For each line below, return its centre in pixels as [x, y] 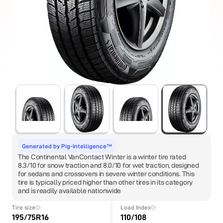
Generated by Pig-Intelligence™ [67, 146]
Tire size [24, 208]
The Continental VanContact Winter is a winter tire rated [102, 157]
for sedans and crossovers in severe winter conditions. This [106, 174]
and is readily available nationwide [70, 191]
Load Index [136, 208]
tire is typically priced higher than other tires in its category [106, 182]
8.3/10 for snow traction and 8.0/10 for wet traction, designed [109, 166]
